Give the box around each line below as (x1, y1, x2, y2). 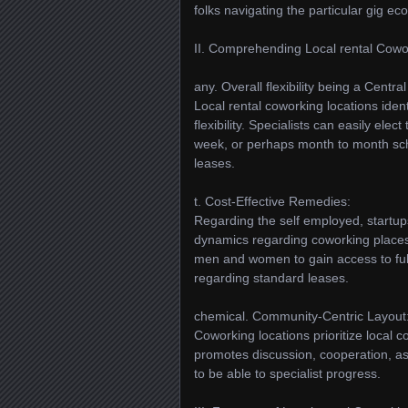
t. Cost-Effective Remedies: (194, 194, 351, 209)
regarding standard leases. (194, 270, 349, 285)
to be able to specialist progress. (194, 366, 381, 381)
